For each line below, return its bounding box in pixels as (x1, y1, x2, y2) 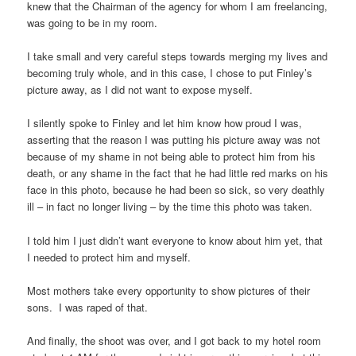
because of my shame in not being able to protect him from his (27, 149, 316, 164)
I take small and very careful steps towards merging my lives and (27, 48, 328, 64)
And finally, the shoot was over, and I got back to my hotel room (27, 332, 322, 348)
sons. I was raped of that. (27, 299, 149, 315)
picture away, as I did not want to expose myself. (27, 82, 253, 98)
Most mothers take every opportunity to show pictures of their (27, 282, 311, 298)
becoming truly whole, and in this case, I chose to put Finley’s (27, 65, 313, 81)
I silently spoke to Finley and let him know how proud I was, (27, 115, 303, 131)
